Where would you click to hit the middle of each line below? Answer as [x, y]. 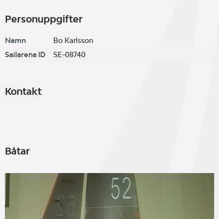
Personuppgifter [44, 19]
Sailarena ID [25, 55]
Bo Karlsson [73, 40]
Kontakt [23, 91]
